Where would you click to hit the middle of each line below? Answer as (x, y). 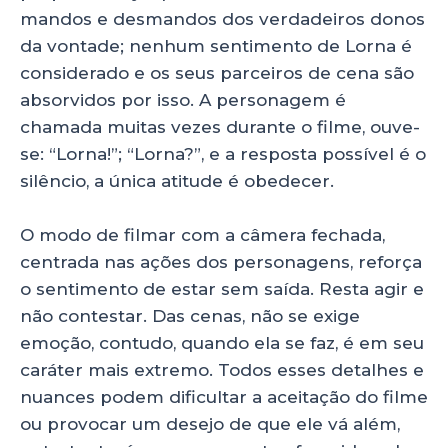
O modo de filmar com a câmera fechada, (202, 235)
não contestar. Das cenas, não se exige (190, 316)
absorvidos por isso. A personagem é (183, 100)
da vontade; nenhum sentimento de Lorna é (216, 46)
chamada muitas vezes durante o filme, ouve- (220, 127)
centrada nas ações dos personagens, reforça (221, 262)
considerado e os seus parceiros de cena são (217, 73)
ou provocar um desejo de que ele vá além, (210, 424)
